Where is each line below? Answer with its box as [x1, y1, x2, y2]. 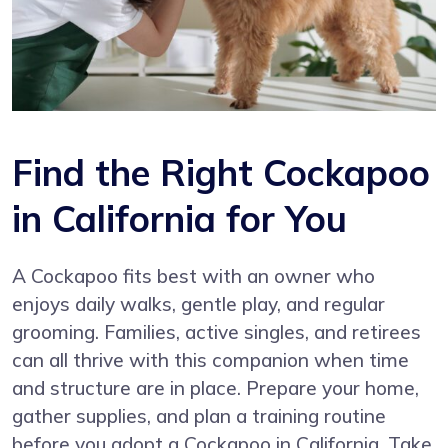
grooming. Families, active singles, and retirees [12, 319, 421, 344]
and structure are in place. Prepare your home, [12, 375, 419, 400]
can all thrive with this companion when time [12, 347, 409, 372]
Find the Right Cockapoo [12, 149, 430, 195]
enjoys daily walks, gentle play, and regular [12, 291, 385, 316]
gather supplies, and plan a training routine [12, 403, 386, 428]
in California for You [12, 195, 347, 241]
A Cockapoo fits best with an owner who [12, 263, 375, 288]
